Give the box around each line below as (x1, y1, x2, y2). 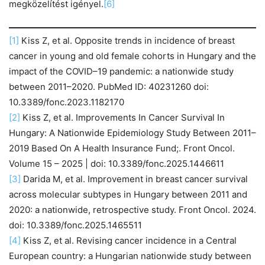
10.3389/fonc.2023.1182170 (9, 96, 124, 108)
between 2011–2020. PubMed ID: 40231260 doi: (9, 80, 209, 92)
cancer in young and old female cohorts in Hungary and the (9, 50, 256, 62)
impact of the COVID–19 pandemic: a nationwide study (9, 65, 234, 77)
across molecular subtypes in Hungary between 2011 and (9, 188, 247, 200)
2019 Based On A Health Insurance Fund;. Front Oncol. (9, 142, 235, 154)
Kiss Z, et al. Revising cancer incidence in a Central (21, 234, 237, 246)
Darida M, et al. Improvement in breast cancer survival (21, 173, 248, 185)
